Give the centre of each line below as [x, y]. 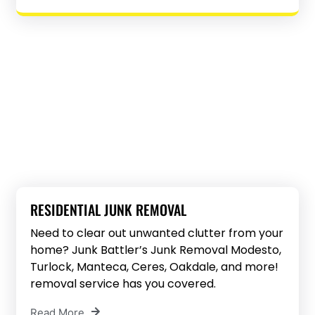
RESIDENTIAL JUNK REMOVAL [109, 209]
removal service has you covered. [123, 283]
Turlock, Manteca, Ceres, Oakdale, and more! [155, 266]
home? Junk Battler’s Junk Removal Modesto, [156, 250]
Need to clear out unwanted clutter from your [157, 233]
